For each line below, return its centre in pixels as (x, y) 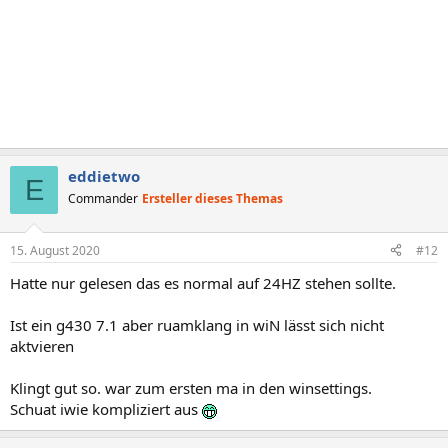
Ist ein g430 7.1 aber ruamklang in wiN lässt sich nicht (197, 324)
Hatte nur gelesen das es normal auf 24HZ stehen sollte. (203, 282)
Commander (103, 198)
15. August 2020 (55, 250)
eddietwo (104, 176)
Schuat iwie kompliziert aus (106, 408)
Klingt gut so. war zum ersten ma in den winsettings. (191, 387)
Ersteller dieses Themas (212, 198)
